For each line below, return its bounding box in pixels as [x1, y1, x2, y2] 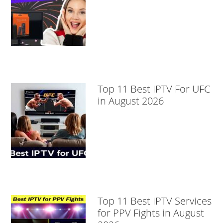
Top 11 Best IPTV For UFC [98, 82, 211, 96]
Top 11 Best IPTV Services [98, 194, 212, 208]
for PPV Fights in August [98, 206, 205, 220]
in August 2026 [98, 94, 164, 108]
